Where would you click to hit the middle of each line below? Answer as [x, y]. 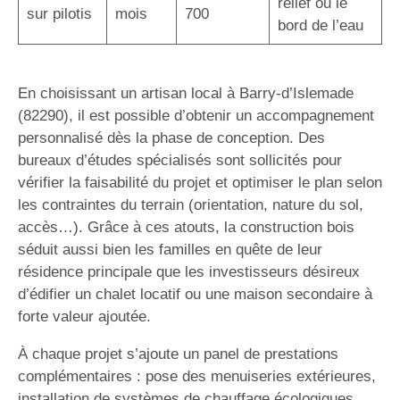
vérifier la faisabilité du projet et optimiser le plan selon [200, 183]
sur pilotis [59, 13]
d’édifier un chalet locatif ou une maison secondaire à [195, 294]
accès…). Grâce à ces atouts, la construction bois [186, 227]
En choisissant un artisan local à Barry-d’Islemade [186, 93]
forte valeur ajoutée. [84, 317]
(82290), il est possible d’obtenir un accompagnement [196, 116]
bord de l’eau [320, 25]
